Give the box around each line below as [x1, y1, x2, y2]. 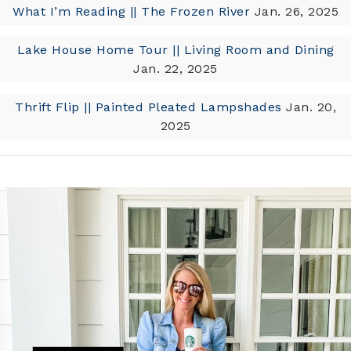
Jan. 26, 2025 [254, 4, 338, 20]
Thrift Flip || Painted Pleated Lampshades [15, 100, 282, 115]
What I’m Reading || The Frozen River [13, 4, 250, 20]
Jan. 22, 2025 [133, 61, 218, 77]
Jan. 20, [286, 100, 336, 115]
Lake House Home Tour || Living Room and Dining [16, 42, 335, 58]
